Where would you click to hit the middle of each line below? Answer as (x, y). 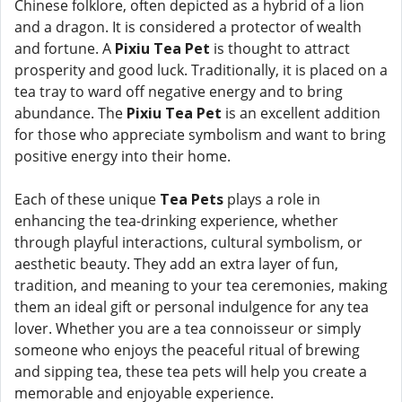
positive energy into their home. (122, 156)
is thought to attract (280, 48)
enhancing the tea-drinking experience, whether (176, 221)
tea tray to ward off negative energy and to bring (179, 92)
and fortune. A (65, 48)
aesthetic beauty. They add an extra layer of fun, (176, 264)
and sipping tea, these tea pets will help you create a (191, 371)
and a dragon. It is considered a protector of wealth (188, 27)
